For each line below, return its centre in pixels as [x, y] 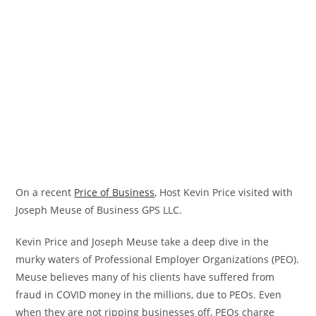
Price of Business [115, 192]
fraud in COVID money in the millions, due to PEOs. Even [149, 294]
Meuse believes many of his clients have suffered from [145, 276]
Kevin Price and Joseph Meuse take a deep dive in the [142, 241]
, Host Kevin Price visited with [224, 192]
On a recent [45, 192]
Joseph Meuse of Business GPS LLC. [99, 209]
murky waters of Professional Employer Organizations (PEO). [158, 259]
